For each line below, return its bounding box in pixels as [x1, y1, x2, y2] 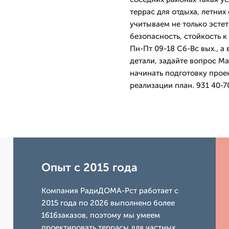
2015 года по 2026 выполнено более [41, 198, 175, 208]
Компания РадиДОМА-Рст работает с [41, 186, 179, 195]
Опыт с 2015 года [41, 161, 138, 174]
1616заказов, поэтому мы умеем [41, 211, 161, 220]
